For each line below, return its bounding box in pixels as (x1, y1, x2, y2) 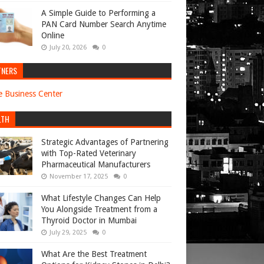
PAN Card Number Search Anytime (41, 19, 166, 29)
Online (41, 31, 64, 40)
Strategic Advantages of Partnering (41, 137, 169, 147)
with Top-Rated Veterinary (41, 148, 136, 158)
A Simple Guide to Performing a (41, 8, 156, 18)
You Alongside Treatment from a (41, 204, 157, 214)
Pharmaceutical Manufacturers (41, 160, 150, 169)
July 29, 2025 (49, 229, 87, 236)
